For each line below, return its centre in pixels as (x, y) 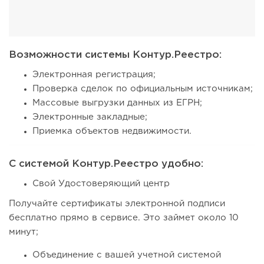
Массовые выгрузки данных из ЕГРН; (117, 103)
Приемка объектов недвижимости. (112, 131)
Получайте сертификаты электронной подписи (117, 204)
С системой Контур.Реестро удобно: (106, 164)
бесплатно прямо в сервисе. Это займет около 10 (124, 218)
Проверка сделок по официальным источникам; (143, 89)
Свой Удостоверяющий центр (101, 184)
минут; (24, 232)
